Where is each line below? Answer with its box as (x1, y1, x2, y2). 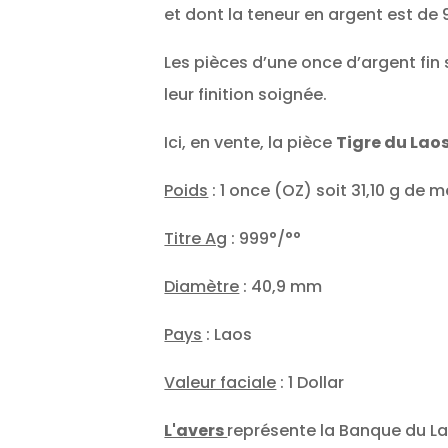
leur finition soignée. (164, 83, 328, 107)
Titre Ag (164, 227, 228, 251)
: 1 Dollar (276, 371, 345, 395)
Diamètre (164, 275, 240, 299)
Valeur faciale (164, 371, 277, 395)
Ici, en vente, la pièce (164, 131, 337, 155)
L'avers (164, 419, 228, 443)
